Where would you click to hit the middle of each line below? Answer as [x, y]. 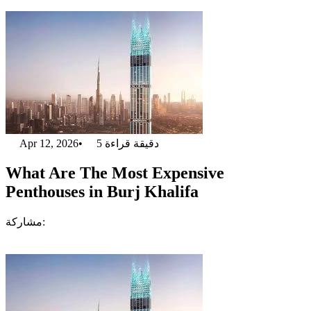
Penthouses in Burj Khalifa [102, 191]
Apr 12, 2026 [49, 143]
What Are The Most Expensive [115, 173]
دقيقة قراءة [132, 143]
